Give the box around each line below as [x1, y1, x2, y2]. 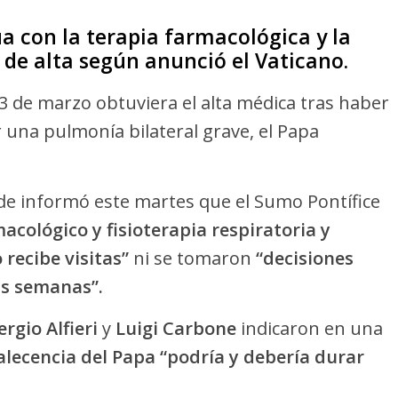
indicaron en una [241, 316, 383, 341]
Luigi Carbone [115, 316, 241, 341]
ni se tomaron [133, 246, 256, 271]
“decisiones [256, 246, 354, 271]
